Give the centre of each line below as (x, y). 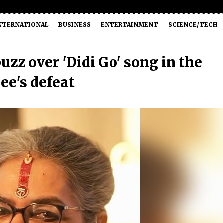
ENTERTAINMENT (129, 25)
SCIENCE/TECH (193, 25)
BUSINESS (74, 25)
